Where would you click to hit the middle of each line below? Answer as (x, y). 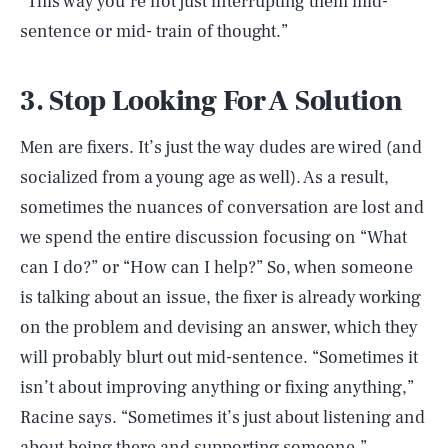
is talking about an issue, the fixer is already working (220, 297)
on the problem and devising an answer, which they (219, 327)
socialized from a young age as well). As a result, (204, 177)
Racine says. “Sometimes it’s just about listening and (222, 417)
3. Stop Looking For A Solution (211, 100)
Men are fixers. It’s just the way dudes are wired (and (221, 147)
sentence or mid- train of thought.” (154, 31)
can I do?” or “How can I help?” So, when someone (216, 267)
